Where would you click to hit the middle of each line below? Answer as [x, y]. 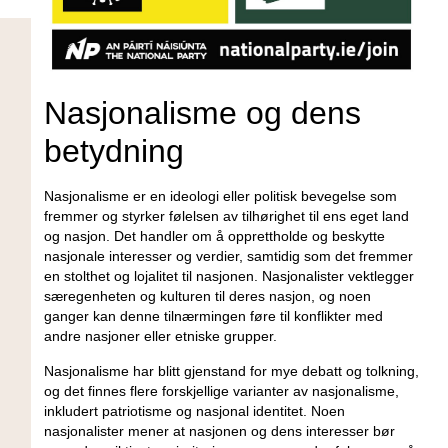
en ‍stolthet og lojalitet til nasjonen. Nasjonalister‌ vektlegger [228, 276]
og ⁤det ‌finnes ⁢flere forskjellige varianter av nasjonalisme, [221, 390]
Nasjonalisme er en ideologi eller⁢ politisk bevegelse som [220, 196]
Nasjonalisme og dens [202, 113]
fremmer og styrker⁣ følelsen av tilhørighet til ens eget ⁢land [226, 216]
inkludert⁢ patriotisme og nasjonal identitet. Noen [194, 410]
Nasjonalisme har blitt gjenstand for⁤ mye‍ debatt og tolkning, [231, 370]
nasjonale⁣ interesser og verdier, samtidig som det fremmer [228, 256]
